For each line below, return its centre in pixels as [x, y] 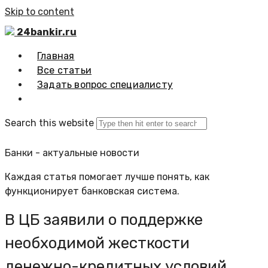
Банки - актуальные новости [72, 153]
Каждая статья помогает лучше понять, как [107, 177]
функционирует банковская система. [92, 191]
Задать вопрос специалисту [105, 85]
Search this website [49, 123]
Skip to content [39, 12]
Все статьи [64, 70]
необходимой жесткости [97, 243]
